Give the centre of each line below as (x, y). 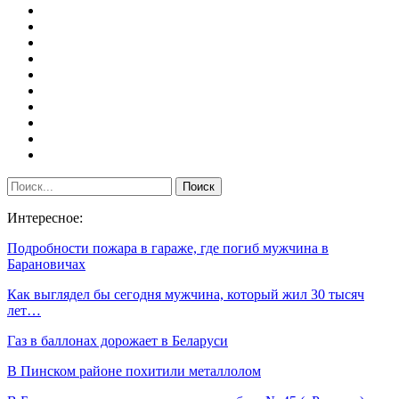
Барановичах (46, 264)
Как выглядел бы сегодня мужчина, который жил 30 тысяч (186, 294)
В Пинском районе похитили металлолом (134, 370)
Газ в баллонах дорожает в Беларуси (118, 340)
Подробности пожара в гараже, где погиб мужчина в (168, 248)
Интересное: (45, 217)
